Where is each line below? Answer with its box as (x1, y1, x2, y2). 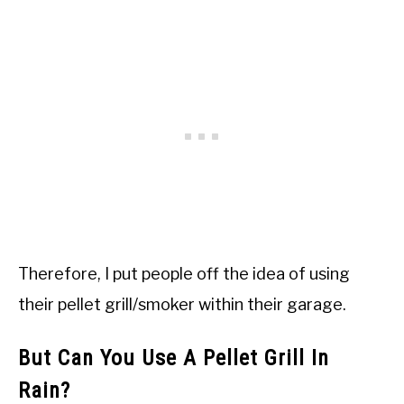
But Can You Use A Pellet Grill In (18, 345, 329, 372)
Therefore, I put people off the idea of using (18, 264, 350, 284)
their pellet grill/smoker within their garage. (18, 295, 346, 315)
